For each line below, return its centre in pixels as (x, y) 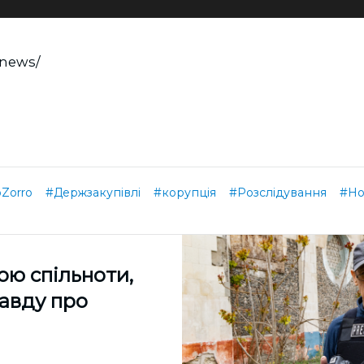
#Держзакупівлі (93, 193)
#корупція (185, 193)
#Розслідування (278, 193)
